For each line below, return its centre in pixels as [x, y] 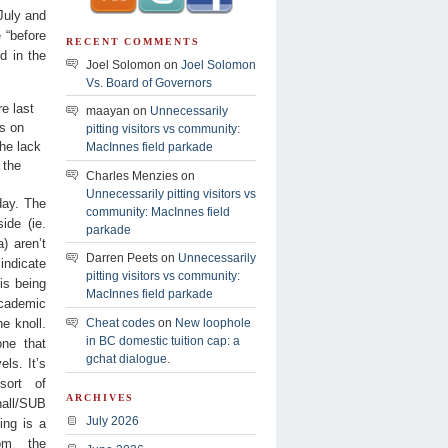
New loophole [213, 323]
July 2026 [112, 421]
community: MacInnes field [158, 211]
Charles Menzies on [140, 175]
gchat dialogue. [128, 359]
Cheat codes [120, 323]
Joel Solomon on [133, 64]
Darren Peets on [132, 258]
